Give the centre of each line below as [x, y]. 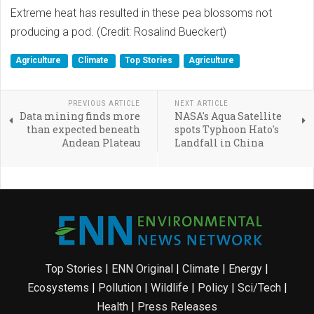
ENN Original [142, 269]
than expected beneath [83, 130]
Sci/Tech [259, 288]
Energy [245, 269]
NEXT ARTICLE [201, 104]
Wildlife [169, 288]
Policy [213, 288]
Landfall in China [219, 143]
